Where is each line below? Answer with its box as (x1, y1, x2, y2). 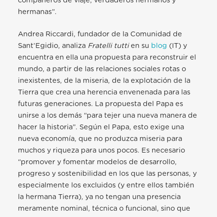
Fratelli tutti (88, 42, 129, 50)
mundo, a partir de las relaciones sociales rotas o (18, 65, 186, 73)
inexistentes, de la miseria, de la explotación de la (18, 77, 191, 85)
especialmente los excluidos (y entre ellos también (18, 182, 195, 189)
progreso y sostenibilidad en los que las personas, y (18, 170, 197, 178)
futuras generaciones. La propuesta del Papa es (18, 100, 184, 108)
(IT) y (167, 42, 187, 50)
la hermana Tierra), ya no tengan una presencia (18, 193, 181, 201)
